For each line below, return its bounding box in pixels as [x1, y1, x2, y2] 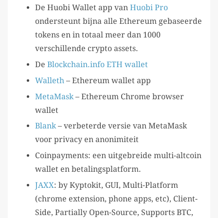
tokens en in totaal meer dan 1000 [35, 30, 161, 40]
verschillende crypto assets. [35, 44, 138, 54]
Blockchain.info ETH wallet [47, 60, 148, 70]
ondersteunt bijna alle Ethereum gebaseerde [35, 17, 202, 26]
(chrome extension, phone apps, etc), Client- [35, 194, 198, 204]
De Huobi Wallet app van [35, 3, 130, 13]
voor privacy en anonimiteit [35, 135, 139, 145]
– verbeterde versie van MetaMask [56, 121, 187, 131]
